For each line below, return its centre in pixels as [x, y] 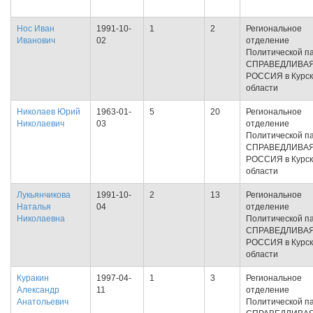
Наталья [34, 207]
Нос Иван [36, 29]
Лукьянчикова [44, 195]
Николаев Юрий [49, 112]
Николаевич [41, 124]
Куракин [33, 278]
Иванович [36, 41]
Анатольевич [43, 302]
